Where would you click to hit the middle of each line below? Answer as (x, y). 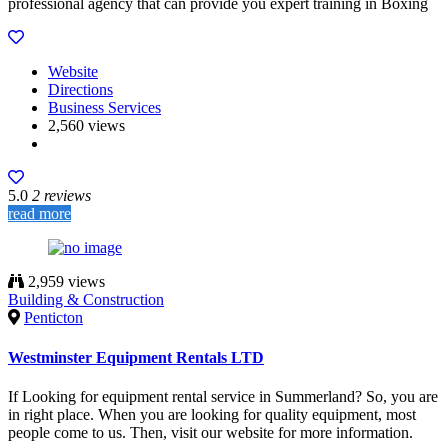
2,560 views (86, 126)
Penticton (53, 318)
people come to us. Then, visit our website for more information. (210, 432)
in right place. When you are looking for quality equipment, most (212, 414)
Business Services (104, 108)
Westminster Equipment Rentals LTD (136, 357)
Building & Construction (86, 300)
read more (39, 214)
